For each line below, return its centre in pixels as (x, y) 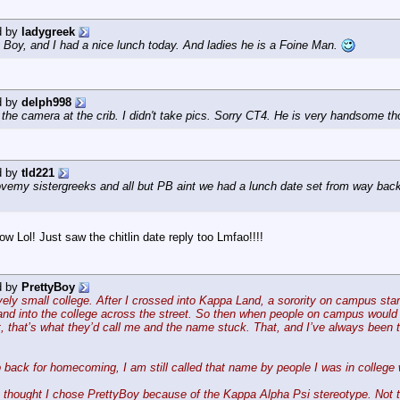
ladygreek (48, 32)
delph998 (46, 102)
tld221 (38, 173)
